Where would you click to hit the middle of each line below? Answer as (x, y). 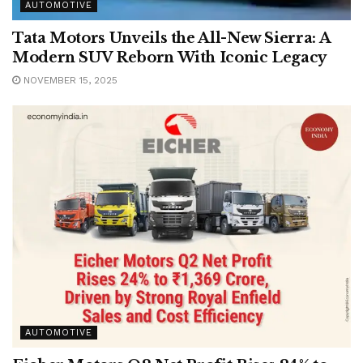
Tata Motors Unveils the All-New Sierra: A (171, 38)
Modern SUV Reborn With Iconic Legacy (170, 58)
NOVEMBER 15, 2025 (69, 81)
